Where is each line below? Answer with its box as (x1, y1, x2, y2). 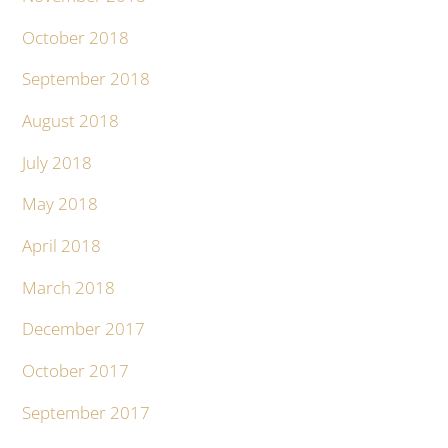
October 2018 (22, 25, 130, 49)
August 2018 (22, 109, 120, 133)
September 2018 (22, 67, 151, 91)
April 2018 (22, 234, 102, 258)
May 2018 (22, 192, 99, 216)
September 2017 (22, 400, 151, 424)
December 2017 (22, 317, 146, 341)
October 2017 (22, 359, 130, 383)
